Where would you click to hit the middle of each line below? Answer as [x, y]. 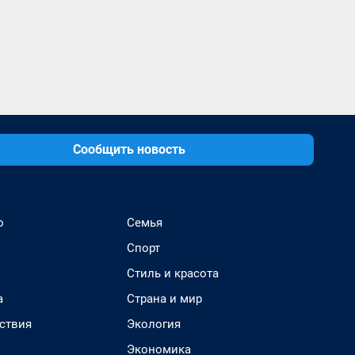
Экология [154, 324]
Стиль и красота [173, 273]
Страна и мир [164, 299]
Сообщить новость [129, 149]
